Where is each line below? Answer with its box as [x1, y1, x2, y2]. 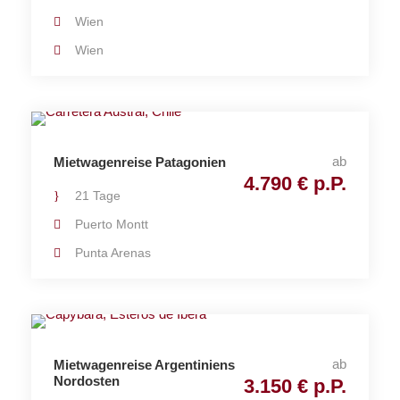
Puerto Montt [75, 217, 148, 231]
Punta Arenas [75, 246, 151, 260]
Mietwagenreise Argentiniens [54, 357, 235, 372]
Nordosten [54, 373, 120, 388]
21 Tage [75, 188, 121, 203]
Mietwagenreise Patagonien [54, 154, 226, 170]
